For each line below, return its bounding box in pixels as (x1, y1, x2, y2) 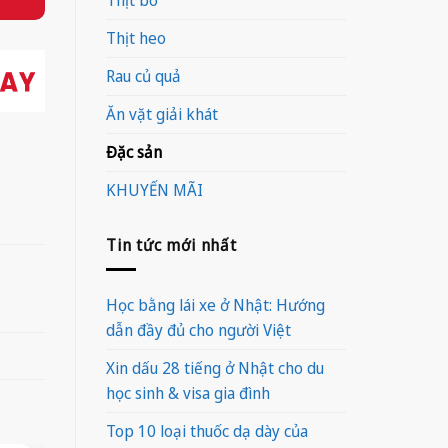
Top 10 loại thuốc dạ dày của (106, 420, 308, 443)
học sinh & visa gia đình (106, 382, 270, 405)
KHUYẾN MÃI (106, 178, 203, 201)
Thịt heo (106, 26, 166, 49)
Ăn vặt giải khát (106, 102, 218, 125)
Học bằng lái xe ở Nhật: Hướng (106, 294, 325, 317)
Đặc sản (106, 140, 162, 163)
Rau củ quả (106, 64, 181, 87)
